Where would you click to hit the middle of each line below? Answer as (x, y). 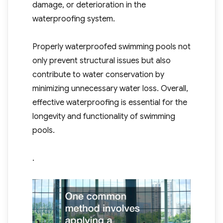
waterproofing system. (73, 19)
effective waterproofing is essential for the (110, 103)
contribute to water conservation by (98, 75)
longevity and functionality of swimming (104, 117)
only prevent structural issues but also (101, 61)
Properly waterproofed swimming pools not (111, 47)
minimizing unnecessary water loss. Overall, (110, 89)
